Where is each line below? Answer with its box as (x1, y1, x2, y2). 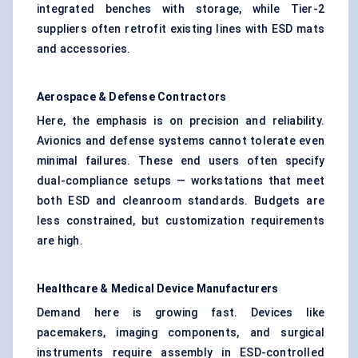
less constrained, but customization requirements (37, 214, 324, 228)
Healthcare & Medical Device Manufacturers (37, 282, 279, 296)
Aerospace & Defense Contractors (37, 90, 227, 104)
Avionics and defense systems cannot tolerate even (37, 134, 324, 148)
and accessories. (37, 42, 131, 56)
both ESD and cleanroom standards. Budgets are (37, 194, 324, 208)
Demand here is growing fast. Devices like (37, 306, 324, 320)
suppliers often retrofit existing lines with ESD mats (37, 22, 324, 36)
